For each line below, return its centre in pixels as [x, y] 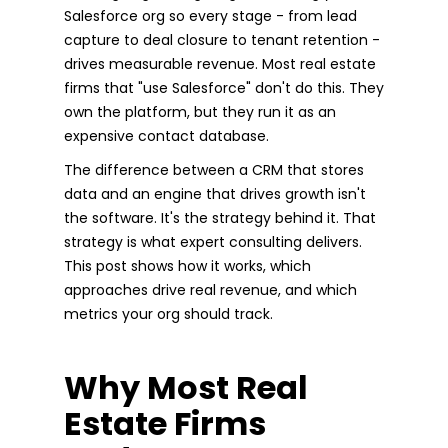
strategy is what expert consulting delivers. [213, 241]
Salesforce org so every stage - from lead [210, 15]
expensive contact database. [166, 135]
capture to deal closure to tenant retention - [222, 39]
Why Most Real [186, 387]
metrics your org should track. [168, 313]
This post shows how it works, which [187, 265]
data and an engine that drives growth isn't [215, 193]
